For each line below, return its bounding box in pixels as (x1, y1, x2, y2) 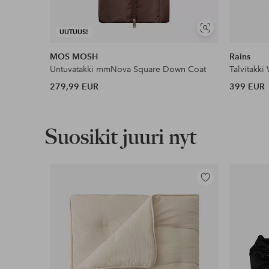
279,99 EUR (50, 81, 99, 92)
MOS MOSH (50, 51, 98, 62)
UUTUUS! (59, 28, 89, 37)
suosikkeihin (196, 190, 244, 201)
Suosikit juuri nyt (44, 124, 196, 150)
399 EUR (229, 81, 265, 92)
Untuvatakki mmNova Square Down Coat (50, 64, 207, 75)
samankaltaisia (204, 38, 255, 47)
